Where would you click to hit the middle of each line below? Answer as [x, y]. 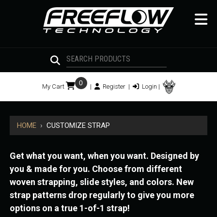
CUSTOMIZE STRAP [78, 126]
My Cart [53, 87]
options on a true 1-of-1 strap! [70, 208]
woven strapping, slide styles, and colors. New [102, 182]
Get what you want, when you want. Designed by [104, 156]
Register [112, 87]
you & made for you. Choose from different [96, 169]
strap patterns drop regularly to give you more [102, 195]
